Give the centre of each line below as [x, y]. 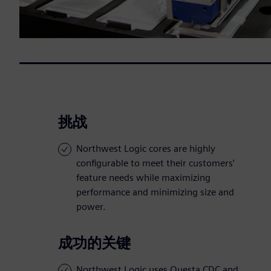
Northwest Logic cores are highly [146, 149]
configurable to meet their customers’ [155, 163]
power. [91, 207]
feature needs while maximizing [143, 178]
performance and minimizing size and [155, 192]
